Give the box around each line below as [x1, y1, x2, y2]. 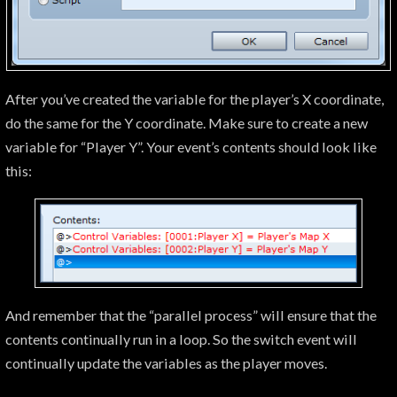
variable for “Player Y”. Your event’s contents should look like [5, 137, 377, 155]
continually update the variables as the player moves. [5, 354, 327, 372]
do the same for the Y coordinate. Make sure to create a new [5, 113, 368, 131]
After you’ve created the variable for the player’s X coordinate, [5, 90, 384, 107]
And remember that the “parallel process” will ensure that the [5, 307, 377, 324]
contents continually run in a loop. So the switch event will [5, 331, 357, 348]
